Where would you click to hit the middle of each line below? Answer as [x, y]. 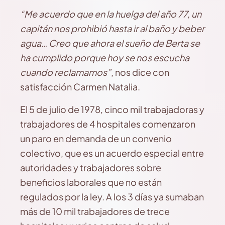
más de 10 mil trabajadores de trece [95, 211]
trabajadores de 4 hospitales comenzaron [108, 124]
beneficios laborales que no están [91, 182]
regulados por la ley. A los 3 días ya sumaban [112, 197]
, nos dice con [140, 72]
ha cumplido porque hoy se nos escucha [105, 58]
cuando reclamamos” [66, 72]
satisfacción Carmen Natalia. [80, 87]
